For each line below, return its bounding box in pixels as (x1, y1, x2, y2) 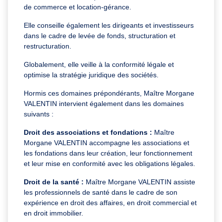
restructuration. (24, 42, 73, 50)
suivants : (24, 110, 55, 118)
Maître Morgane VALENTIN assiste (86, 177, 195, 186)
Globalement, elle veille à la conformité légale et (24, 60, 174, 68)
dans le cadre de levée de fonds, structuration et (24, 31, 175, 40)
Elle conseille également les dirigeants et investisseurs (24, 21, 194, 29)
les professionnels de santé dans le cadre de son (24, 188, 177, 196)
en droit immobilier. (24, 209, 85, 217)
